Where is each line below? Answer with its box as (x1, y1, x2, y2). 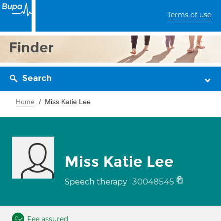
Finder (9, 39, 54, 56)
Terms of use (167, 10, 211, 19)
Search (22, 73, 52, 83)
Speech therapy (65, 177, 129, 186)
